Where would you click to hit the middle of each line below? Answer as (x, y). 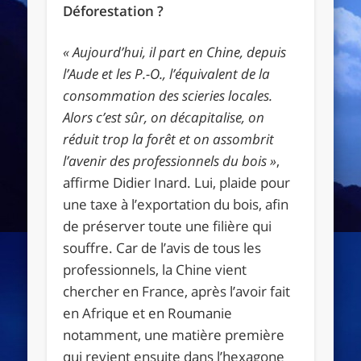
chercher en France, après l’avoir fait (177, 291)
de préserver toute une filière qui (168, 226)
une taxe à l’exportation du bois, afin (176, 204)
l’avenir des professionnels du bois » (170, 160)
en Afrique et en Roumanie (148, 313)
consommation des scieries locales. (168, 95)
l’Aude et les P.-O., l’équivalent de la (167, 73)
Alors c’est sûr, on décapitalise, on (164, 117)
